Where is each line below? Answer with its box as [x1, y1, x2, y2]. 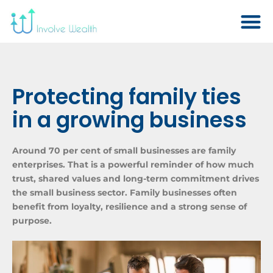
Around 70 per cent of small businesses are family [12, 145, 236, 156]
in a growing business [12, 105, 247, 135]
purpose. [12, 215, 52, 226]
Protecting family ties [12, 82, 241, 112]
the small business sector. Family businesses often [12, 187, 237, 198]
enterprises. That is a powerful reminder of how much [12, 159, 254, 170]
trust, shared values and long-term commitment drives [12, 173, 259, 184]
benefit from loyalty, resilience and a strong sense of [12, 201, 247, 212]
